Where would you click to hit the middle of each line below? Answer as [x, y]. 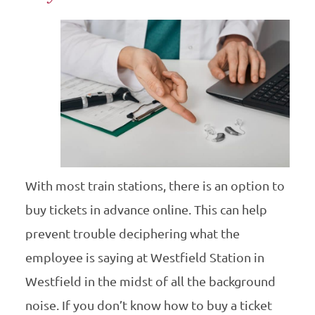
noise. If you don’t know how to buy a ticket [148, 306]
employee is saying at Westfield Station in [144, 258]
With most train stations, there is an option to [155, 186]
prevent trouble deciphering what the [132, 234]
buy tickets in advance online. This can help [146, 210]
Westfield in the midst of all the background [150, 282]
